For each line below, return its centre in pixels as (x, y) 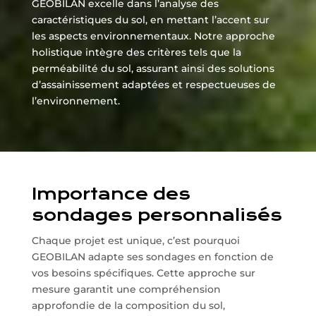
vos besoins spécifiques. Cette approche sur (143, 273)
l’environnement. (75, 101)
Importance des (111, 194)
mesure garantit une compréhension (126, 290)
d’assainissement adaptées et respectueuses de (153, 85)
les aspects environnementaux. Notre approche (153, 36)
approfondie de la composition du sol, (128, 306)
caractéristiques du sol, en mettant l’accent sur (150, 20)
